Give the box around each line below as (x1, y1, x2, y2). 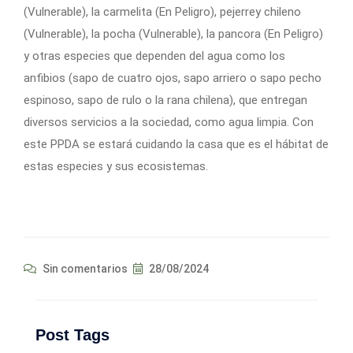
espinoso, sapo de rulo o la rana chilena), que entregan (24, 93, 307, 108)
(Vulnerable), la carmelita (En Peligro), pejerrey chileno (24, 5, 301, 20)
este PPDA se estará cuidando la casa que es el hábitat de (24, 137, 329, 152)
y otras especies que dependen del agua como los (24, 49, 285, 64)
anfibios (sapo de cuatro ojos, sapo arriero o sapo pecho (24, 71, 321, 86)
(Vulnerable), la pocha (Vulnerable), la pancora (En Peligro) (24, 27, 323, 42)
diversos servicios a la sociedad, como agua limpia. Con (24, 115, 314, 130)
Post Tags (35, 326, 110, 344)
